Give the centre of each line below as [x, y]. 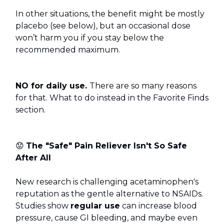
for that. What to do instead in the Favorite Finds [112, 98]
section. [30, 110]
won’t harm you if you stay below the [90, 38]
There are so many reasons [143, 86]
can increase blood [158, 206]
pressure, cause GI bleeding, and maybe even [106, 218]
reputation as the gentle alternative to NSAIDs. [109, 194]
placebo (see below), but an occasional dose [103, 26]
